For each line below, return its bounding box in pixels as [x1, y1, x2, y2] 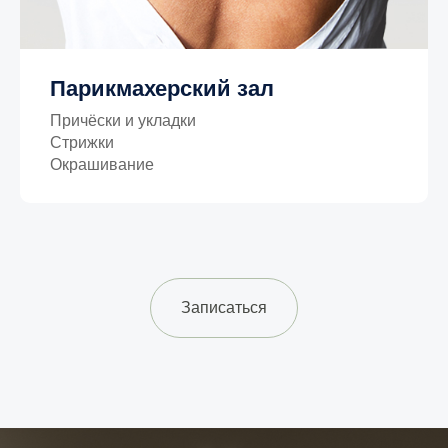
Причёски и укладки [50, 111, 196, 129]
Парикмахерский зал [50, 75, 274, 101]
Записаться [181, 298, 267, 316]
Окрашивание [50, 155, 154, 173]
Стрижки [50, 133, 114, 151]
